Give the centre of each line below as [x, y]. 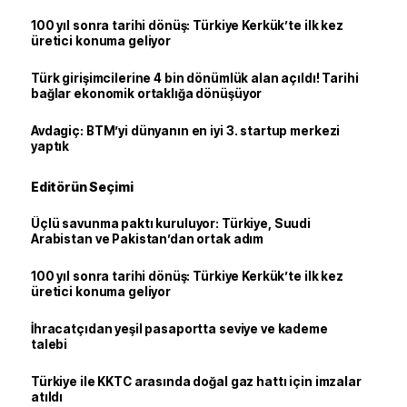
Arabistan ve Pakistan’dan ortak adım [148, 239]
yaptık [50, 146]
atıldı [47, 397]
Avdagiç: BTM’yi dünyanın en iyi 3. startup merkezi [186, 131]
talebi [50, 344]
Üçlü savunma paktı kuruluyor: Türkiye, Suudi [171, 223]
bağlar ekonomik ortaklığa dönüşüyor [147, 94]
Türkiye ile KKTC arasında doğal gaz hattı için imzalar [196, 382]
